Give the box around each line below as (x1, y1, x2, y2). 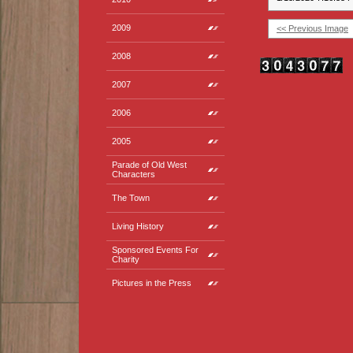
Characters (112, 169, 155, 179)
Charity (112, 255, 139, 264)
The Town (112, 193, 150, 203)
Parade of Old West (112, 160, 187, 169)
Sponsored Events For (112, 245, 199, 255)
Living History (112, 221, 164, 231)
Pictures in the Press (112, 278, 191, 288)
